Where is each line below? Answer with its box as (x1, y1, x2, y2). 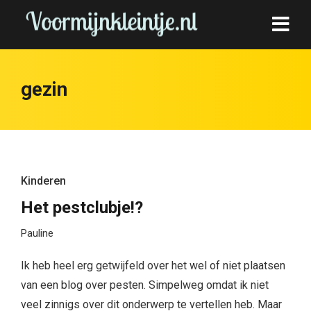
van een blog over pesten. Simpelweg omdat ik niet (21, 278, 269, 292)
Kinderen (21, 174, 66, 187)
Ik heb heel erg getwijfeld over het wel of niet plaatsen (21, 259, 285, 272)
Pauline (21, 227, 53, 239)
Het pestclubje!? (21, 198, 143, 217)
